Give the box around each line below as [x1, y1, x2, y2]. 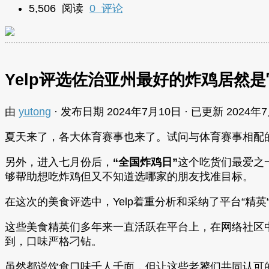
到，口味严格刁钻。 [5, 235, 102, 247]
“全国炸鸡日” [113, 156, 178, 168]
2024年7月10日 [107, 105, 181, 118]
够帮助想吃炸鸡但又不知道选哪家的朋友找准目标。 [5, 170, 253, 183]
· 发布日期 [54, 105, 107, 118]
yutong [19, 105, 51, 118]
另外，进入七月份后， [5, 156, 113, 168]
